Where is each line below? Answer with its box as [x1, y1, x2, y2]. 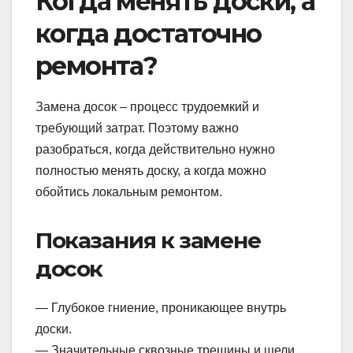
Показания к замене [35, 226, 261, 254]
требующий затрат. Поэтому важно [35, 121, 239, 135]
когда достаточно [35, 17, 262, 49]
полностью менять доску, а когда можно [35, 163, 266, 177]
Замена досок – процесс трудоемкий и [35, 99, 259, 113]
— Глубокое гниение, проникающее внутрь [35, 300, 286, 314]
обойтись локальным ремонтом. [35, 184, 222, 199]
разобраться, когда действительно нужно [35, 142, 275, 156]
